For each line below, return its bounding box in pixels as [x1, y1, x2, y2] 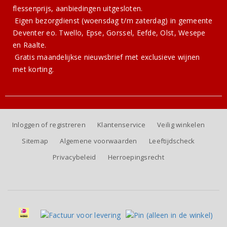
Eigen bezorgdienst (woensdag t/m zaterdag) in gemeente [13, 16, 213, 26]
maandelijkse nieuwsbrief [37, 52, 123, 62]
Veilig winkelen [157, 120, 205, 130]
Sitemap [22, 136, 49, 146]
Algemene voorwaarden [60, 136, 137, 146]
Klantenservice [97, 120, 145, 130]
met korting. [13, 64, 54, 74]
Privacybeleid [52, 153, 96, 162]
